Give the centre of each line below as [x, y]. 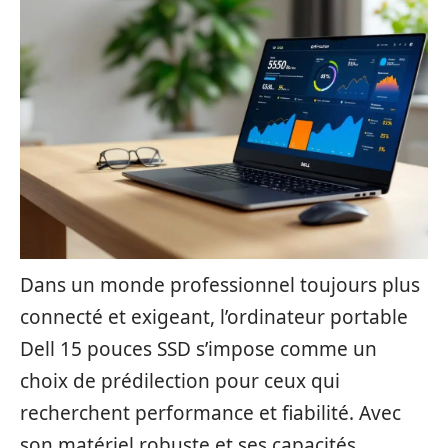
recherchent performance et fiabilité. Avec [210, 413]
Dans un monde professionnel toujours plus [220, 285]
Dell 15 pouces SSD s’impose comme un [198, 349]
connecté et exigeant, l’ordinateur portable [214, 317]
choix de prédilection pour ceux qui [180, 381]
